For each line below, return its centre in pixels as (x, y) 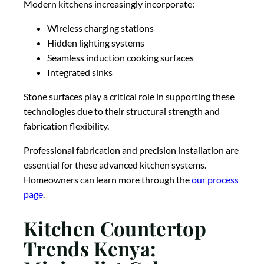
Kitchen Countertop (115, 228)
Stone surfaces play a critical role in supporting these (129, 97)
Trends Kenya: (90, 248)
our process (215, 180)
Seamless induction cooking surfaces (121, 58)
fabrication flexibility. (66, 126)
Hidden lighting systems (96, 43)
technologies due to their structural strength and (122, 111)
